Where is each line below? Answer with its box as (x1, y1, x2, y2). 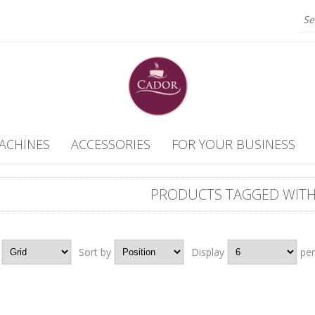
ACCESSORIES (70, 136, 150, 153)
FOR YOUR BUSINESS (171, 136, 295, 153)
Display (191, 245, 224, 259)
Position (118, 245, 155, 259)
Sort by (79, 245, 111, 259)
